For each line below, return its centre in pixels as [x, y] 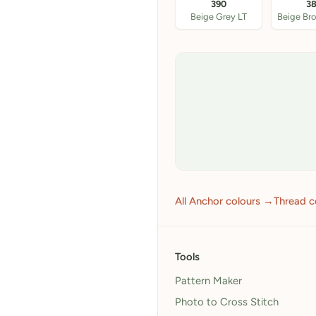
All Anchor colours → [224, 201]
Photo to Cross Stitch [227, 302]
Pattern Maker [208, 281]
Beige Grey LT [218, 17]
